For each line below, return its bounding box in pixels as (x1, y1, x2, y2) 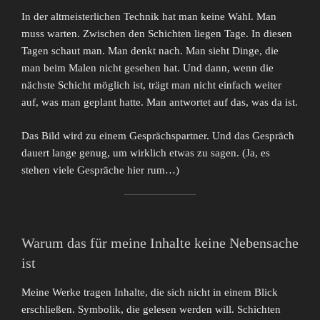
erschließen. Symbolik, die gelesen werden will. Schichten (21, 303, 281, 315)
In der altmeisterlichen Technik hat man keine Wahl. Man (21, 11, 276, 23)
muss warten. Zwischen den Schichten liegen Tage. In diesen (21, 28, 292, 40)
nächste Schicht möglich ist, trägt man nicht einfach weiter (21, 79, 281, 91)
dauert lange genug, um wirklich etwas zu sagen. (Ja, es (21, 146, 270, 159)
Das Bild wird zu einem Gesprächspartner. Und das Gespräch (21, 129, 294, 141)
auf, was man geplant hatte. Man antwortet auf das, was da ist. (21, 96, 298, 109)
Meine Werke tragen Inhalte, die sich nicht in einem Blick (21, 286, 278, 298)
